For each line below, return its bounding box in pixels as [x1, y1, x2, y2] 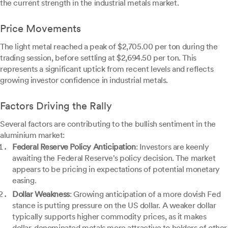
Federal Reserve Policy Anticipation [12, 142, 136, 152]
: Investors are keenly [135, 142, 209, 152]
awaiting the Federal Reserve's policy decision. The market [12, 153, 216, 163]
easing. [12, 176, 37, 186]
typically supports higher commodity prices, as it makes [12, 212, 207, 222]
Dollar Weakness [12, 189, 70, 199]
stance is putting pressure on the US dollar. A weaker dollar [12, 201, 216, 211]
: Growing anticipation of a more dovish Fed [69, 189, 221, 199]
